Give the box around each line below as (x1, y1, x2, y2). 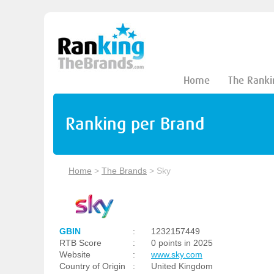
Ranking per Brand (65, 114, 204, 134)
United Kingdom (151, 261, 213, 271)
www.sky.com (151, 250, 202, 259)
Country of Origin (59, 261, 125, 271)
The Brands (102, 166, 147, 176)
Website (59, 250, 91, 259)
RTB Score (59, 238, 102, 248)
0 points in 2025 (151, 238, 213, 248)
